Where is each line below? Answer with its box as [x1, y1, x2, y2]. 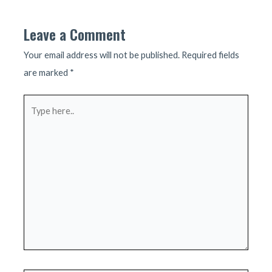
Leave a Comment [24, 24, 126, 46]
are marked [24, 67, 70, 78]
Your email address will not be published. [24, 50, 180, 61]
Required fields [182, 50, 240, 61]
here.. [23, 115, 46, 126]
